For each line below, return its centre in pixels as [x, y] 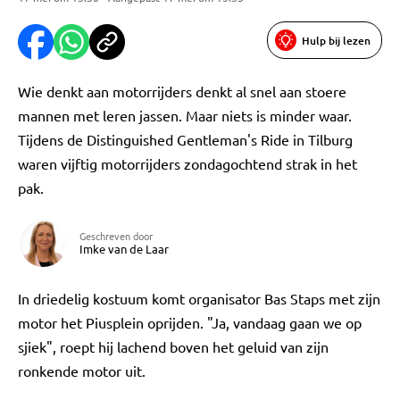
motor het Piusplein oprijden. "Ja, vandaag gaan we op [190, 322]
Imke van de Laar [124, 249]
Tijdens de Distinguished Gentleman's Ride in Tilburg [185, 139]
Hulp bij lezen [336, 40]
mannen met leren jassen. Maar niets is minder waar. [185, 115]
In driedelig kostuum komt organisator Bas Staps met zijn [199, 298]
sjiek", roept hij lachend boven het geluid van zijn [173, 346]
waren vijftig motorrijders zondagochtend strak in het [187, 163]
